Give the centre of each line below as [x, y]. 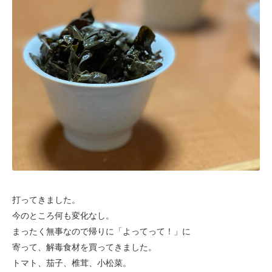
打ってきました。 [46, 200]
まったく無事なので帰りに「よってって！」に [101, 231]
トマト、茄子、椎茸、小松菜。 [72, 263]
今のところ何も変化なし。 [63, 216]
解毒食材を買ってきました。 [101, 247]
